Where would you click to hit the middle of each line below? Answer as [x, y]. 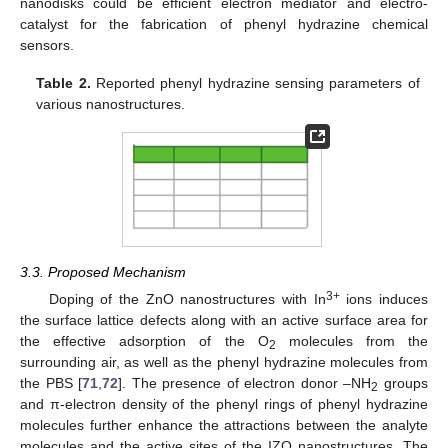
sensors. [47, 44]
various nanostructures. [111, 103]
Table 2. [63, 82]
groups [403, 382]
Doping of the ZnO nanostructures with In [187, 298]
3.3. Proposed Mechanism [103, 271]
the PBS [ [51, 382]
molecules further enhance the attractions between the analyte [224, 424]
